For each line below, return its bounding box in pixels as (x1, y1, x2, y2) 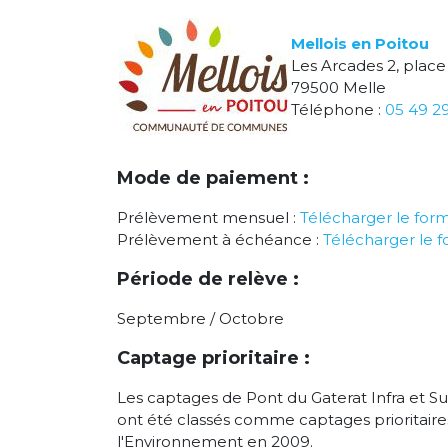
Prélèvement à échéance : (117, 230, 323, 250)
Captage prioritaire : (117, 347, 310, 370)
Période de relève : (117, 268, 299, 291)
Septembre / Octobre (117, 309, 284, 329)
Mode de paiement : (117, 167, 309, 190)
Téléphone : (291, 99, 385, 119)
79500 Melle (291, 77, 386, 97)
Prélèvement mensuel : (117, 208, 300, 228)
